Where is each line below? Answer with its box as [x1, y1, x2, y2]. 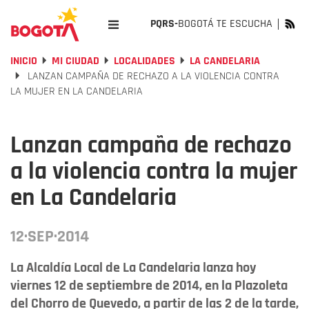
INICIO [10, 54, 37, 68]
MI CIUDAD [52, 54, 99, 68]
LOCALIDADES [114, 54, 175, 68]
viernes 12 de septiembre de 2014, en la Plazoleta [10, 277, 288, 295]
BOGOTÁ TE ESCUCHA [178, 17, 272, 31]
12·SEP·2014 [10, 226, 89, 247]
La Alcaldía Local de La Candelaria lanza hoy [10, 259, 256, 277]
